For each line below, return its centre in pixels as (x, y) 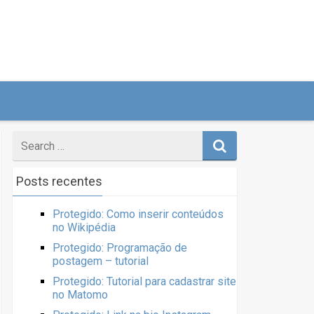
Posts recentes (59, 181)
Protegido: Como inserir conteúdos (138, 214)
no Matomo (80, 295)
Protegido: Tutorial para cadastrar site (144, 281)
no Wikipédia (84, 227)
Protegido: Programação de (120, 248)
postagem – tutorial (101, 261)
